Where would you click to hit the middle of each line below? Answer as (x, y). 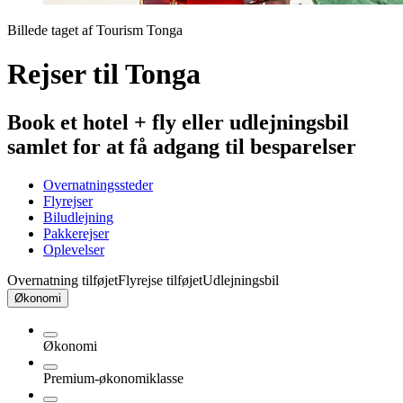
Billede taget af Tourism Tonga (95, 30)
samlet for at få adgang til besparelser (182, 146)
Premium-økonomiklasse (113, 378)
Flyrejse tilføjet (160, 280)
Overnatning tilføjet (63, 280)
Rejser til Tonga (104, 74)
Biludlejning (78, 217)
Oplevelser (74, 249)
